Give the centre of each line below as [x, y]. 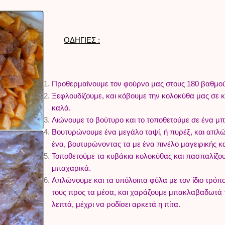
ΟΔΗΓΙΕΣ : [82, 40]
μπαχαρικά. [71, 168]
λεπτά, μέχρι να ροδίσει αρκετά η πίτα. [117, 204]
